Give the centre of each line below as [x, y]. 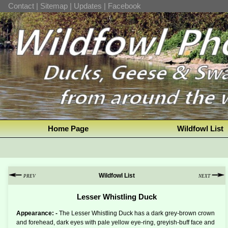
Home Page [68, 129]
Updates [88, 6]
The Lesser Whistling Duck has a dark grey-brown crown [137, 213]
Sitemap [54, 6]
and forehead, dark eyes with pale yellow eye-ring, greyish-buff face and [116, 223]
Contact [21, 6]
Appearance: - [38, 213]
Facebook [124, 6]
